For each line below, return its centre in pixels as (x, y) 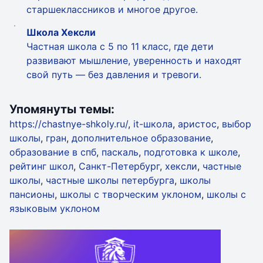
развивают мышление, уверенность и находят (134, 60)
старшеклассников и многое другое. (112, 9)
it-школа (153, 124)
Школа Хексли (61, 32)
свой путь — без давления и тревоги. (114, 75)
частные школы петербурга (110, 180)
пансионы (32, 194)
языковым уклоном (55, 208)
